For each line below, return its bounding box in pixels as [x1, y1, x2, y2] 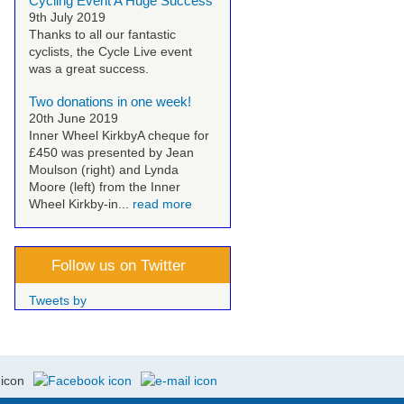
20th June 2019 [29, 110, 118, 125]
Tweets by [29, 293, 87, 308]
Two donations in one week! [29, 93, 191, 109]
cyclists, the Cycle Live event [29, 43, 192, 59]
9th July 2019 [29, 9, 106, 24]
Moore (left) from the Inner [29, 179, 180, 194]
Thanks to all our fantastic [29, 26, 176, 41]
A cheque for [137, 127, 209, 142]
